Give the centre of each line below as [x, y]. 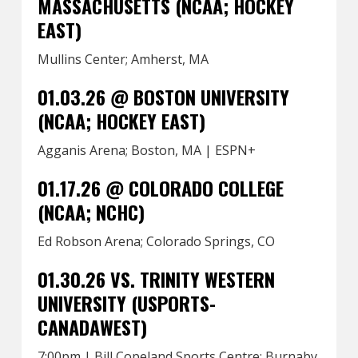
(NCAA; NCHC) [91, 212]
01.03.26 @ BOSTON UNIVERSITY [163, 97]
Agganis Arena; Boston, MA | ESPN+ [146, 150]
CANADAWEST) [92, 327]
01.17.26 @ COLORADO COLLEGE [160, 188]
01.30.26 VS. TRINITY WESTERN [156, 279]
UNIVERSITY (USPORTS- [126, 303]
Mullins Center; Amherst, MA [123, 59]
